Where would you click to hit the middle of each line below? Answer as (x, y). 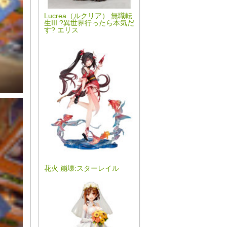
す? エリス (61, 30)
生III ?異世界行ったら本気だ (89, 23)
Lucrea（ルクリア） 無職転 (88, 16)
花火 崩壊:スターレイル (82, 168)
